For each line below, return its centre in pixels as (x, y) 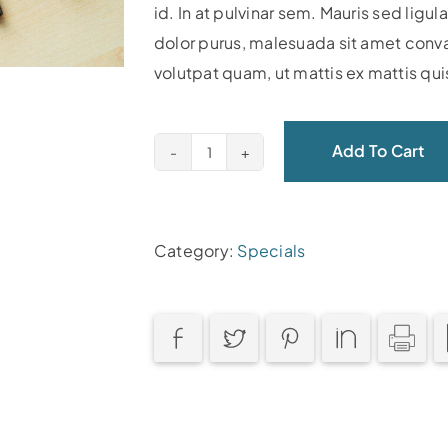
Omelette (246, 195)
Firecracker (252, 165)
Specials (271, 250)
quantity (240, 225)
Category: (196, 250)
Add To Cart (378, 151)
